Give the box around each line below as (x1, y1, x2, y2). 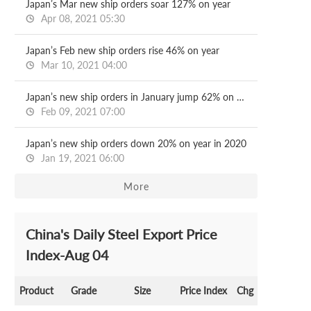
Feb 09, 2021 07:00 (38, 106, 125, 117)
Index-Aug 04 (26, 246, 109, 263)
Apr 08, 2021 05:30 (38, 12, 125, 24)
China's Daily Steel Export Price (26, 226, 217, 242)
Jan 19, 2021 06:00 (38, 152, 124, 164)
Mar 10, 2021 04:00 (38, 59, 127, 71)
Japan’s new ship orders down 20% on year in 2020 (26, 137, 246, 149)
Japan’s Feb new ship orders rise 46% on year (26, 44, 219, 56)
